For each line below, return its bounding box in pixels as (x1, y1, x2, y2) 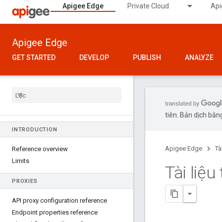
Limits (12, 157, 29, 165)
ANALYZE (185, 54, 214, 61)
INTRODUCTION (12, 126, 57, 133)
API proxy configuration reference (12, 197, 107, 204)
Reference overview (12, 145, 68, 153)
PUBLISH (133, 54, 161, 61)
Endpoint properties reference (12, 209, 98, 216)
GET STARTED (12, 54, 55, 61)
